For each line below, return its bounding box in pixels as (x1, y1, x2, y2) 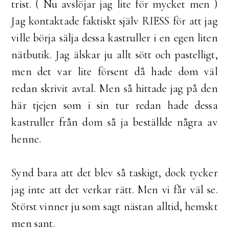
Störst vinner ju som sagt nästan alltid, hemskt (11, 200, 218, 214)
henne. (11, 132, 41, 146)
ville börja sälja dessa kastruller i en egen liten (11, 31, 218, 45)
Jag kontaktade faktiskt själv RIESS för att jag (11, 14, 218, 28)
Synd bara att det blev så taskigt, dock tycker (11, 166, 218, 180)
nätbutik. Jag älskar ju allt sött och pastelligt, (11, 48, 218, 62)
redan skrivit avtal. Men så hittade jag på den (11, 82, 218, 96)
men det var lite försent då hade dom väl (11, 65, 218, 79)
